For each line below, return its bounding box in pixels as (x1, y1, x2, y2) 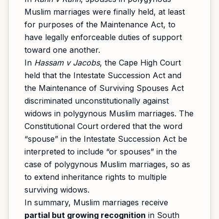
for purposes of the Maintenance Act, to (24, 20, 175, 29)
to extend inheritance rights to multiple (24, 172, 167, 182)
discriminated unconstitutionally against (24, 96, 169, 106)
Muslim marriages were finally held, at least (24, 7, 185, 17)
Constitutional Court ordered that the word (24, 121, 182, 131)
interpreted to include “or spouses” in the (24, 147, 177, 156)
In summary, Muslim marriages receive (24, 197, 168, 207)
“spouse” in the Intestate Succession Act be (24, 134, 187, 144)
